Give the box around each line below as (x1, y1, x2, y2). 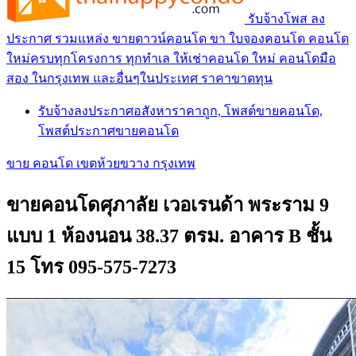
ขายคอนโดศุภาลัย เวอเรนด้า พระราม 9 (6, 194, 329, 215)
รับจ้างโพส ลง (248, 11, 325, 25)
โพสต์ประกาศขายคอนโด (38, 123, 179, 137)
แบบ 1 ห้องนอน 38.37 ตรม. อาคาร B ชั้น (6, 225, 331, 246)
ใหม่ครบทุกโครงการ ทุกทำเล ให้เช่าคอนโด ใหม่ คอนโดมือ (6, 51, 336, 65)
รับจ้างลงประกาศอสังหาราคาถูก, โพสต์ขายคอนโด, (38, 103, 323, 118)
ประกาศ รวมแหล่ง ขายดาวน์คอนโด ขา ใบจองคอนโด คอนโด (6, 31, 349, 45)
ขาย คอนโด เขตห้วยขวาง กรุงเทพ (6, 156, 195, 170)
